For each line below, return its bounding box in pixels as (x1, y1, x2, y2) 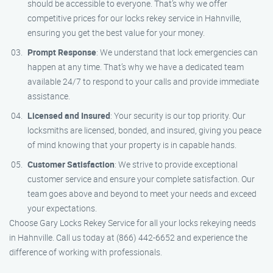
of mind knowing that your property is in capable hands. (27, 139, 236, 151)
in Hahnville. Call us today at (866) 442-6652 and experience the (9, 232, 247, 243)
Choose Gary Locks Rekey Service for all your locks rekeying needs (9, 217, 256, 229)
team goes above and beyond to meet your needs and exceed (27, 188, 257, 199)
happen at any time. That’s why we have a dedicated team (27, 61, 244, 73)
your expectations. (27, 202, 97, 214)
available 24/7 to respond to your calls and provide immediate (27, 76, 259, 87)
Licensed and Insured (27, 110, 110, 121)
